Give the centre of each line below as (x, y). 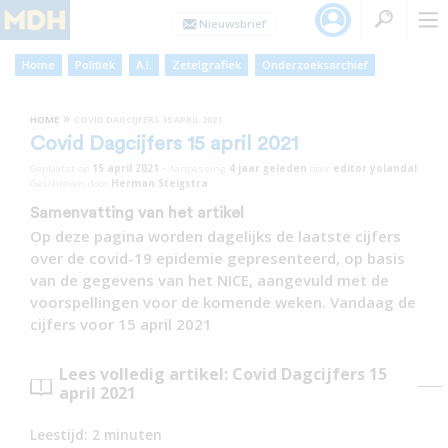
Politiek (95, 65)
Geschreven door (70, 182)
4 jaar (244, 167)
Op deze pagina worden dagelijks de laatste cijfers (215, 235)
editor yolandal (375, 167)
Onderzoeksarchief (314, 65)
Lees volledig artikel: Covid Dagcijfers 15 (223, 374)
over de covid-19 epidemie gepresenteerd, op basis (217, 257)
